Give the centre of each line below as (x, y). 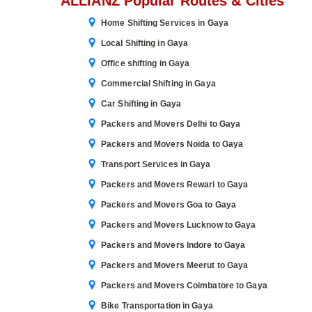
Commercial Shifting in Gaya (158, 84)
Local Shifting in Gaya (145, 43)
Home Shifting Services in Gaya (165, 23)
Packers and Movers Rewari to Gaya (175, 185)
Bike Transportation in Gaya (157, 306)
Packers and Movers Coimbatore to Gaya (184, 286)
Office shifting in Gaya (146, 63)
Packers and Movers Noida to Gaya (172, 144)
